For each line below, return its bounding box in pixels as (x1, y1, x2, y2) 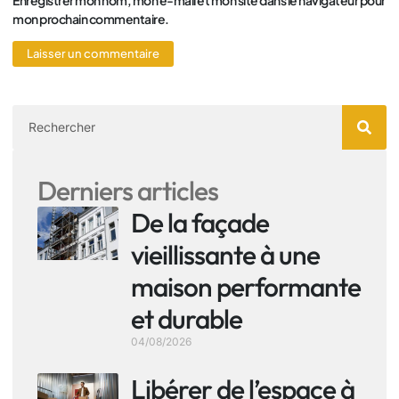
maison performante (131, 269, 361, 304)
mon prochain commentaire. (12, 10, 169, 27)
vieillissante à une (131, 237, 320, 272)
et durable (131, 301, 242, 336)
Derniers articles (37, 173, 218, 208)
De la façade (131, 205, 269, 240)
